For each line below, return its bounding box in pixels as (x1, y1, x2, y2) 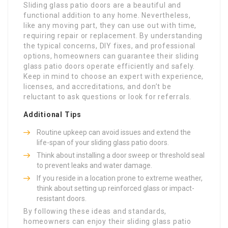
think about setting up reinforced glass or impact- (37, 184, 194, 192)
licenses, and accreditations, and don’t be (23, 82, 172, 91)
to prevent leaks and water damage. (37, 161, 152, 169)
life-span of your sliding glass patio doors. (37, 138, 169, 147)
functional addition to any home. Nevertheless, (23, 11, 191, 19)
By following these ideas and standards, (23, 207, 167, 215)
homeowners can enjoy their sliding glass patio (23, 217, 191, 225)
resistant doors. (37, 194, 87, 203)
